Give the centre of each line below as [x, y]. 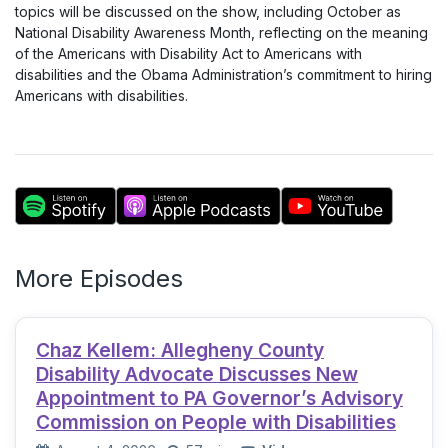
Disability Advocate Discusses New [197, 374]
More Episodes [99, 278]
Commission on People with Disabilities [216, 422]
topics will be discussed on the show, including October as [208, 11]
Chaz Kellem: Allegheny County [180, 350]
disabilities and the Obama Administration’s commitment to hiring [223, 74]
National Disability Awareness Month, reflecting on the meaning [221, 32]
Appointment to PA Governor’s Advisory [219, 398]
